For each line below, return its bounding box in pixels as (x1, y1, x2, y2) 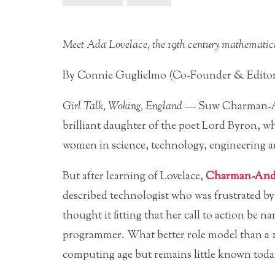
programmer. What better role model (63, 227, 240, 244)
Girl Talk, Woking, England (63, 98, 182, 115)
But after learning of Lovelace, (63, 168, 206, 185)
